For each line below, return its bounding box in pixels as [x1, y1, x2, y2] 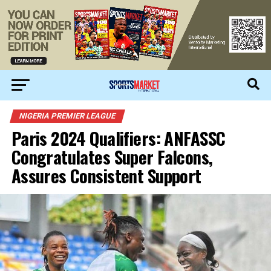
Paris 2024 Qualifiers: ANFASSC [11, 125, 226, 151]
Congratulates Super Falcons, [11, 144, 213, 170]
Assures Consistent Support [11, 163, 201, 189]
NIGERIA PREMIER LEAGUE [18, 111, 117, 121]
